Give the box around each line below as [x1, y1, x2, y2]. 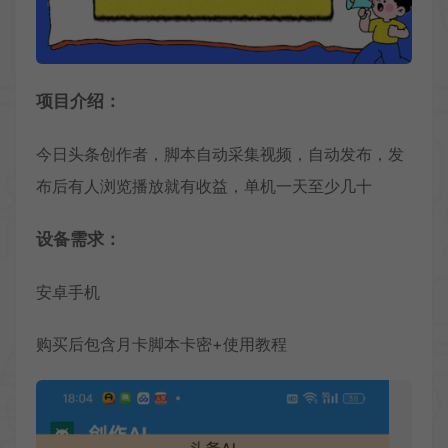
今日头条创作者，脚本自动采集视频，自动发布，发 [36, 144, 404, 165]
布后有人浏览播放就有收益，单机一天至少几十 [36, 176, 372, 197]
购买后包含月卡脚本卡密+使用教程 [36, 334, 287, 355]
